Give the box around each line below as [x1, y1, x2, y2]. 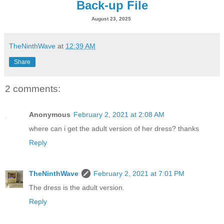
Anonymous [29, 110, 70, 119]
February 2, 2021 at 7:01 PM [93, 169, 184, 178]
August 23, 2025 [91, 15, 131, 21]
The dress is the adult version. [29, 183, 124, 192]
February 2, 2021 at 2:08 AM [73, 110, 164, 119]
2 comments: [5, 83, 60, 94]
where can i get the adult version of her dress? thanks [29, 124, 199, 133]
